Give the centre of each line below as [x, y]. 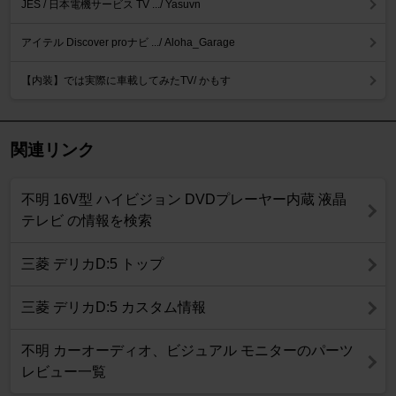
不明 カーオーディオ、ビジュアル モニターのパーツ [187, 351]
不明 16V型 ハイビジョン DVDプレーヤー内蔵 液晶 [184, 200]
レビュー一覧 [64, 372]
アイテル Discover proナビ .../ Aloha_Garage [128, 43]
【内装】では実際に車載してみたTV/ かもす [126, 81]
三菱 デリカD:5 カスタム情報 [114, 308]
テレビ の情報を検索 [87, 221]
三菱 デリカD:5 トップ [92, 264]
